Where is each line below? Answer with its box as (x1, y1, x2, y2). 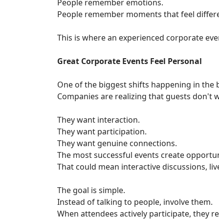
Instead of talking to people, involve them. (57, 197, 213, 208)
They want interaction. (57, 114, 140, 126)
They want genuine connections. (57, 138, 177, 149)
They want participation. (57, 126, 147, 137)
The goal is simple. (57, 185, 125, 196)
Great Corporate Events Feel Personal (57, 56, 202, 67)
